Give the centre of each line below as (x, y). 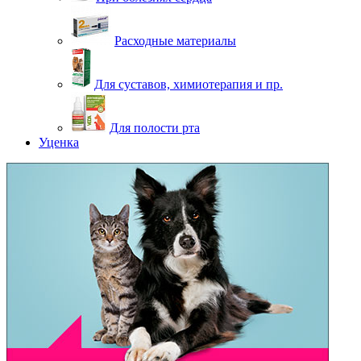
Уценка (59, 143)
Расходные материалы (175, 41)
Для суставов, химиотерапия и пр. (189, 85)
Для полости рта (155, 128)
